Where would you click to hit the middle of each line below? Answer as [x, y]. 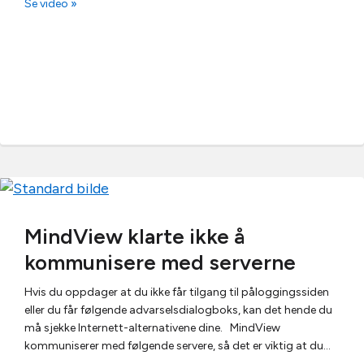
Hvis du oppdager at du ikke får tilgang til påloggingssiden [177, 292]
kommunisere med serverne [160, 262]
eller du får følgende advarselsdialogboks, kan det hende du [178, 310]
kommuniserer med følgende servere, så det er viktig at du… [178, 346]
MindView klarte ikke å [134, 236]
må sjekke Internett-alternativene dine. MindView [152, 328]
